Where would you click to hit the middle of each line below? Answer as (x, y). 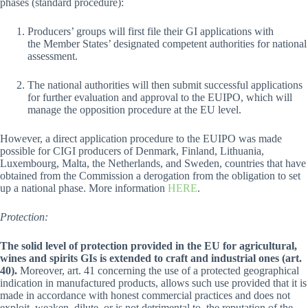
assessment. (53, 56)
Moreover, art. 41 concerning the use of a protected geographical (158, 271)
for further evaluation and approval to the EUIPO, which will (160, 98)
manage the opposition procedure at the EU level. (134, 110)
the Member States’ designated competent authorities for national (167, 44)
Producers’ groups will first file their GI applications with (151, 32)
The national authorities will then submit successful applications (165, 85)
